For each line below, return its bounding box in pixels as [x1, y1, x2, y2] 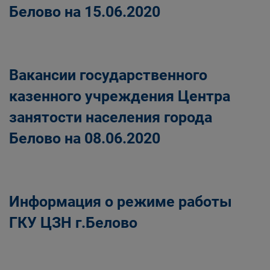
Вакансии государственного [9, 66, 207, 84]
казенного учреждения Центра [9, 87, 230, 105]
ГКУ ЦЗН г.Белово [9, 214, 137, 231]
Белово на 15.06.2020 [9, 3, 160, 20]
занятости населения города [9, 108, 212, 126]
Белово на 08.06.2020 [9, 130, 160, 147]
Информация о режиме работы [9, 193, 232, 210]
